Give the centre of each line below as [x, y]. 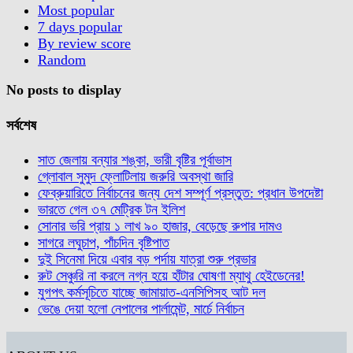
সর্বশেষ [21, 125]
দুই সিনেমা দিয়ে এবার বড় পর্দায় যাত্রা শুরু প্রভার [147, 260]
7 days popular [80, 26]
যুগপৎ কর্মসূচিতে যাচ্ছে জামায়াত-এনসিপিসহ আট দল [152, 293]
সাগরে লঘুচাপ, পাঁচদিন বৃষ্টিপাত [104, 243]
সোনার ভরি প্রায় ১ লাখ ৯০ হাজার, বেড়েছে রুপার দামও [160, 227]
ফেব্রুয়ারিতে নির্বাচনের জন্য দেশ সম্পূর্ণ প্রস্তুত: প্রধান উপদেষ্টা [180, 193]
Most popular [76, 10]
